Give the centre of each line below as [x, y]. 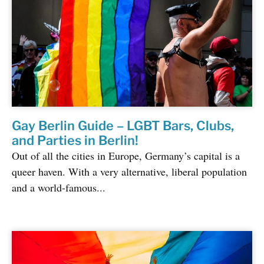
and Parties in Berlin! [75, 141]
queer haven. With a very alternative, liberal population [129, 172]
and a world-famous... [59, 188]
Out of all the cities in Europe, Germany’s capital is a [126, 156]
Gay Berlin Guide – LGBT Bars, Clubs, [123, 126]
